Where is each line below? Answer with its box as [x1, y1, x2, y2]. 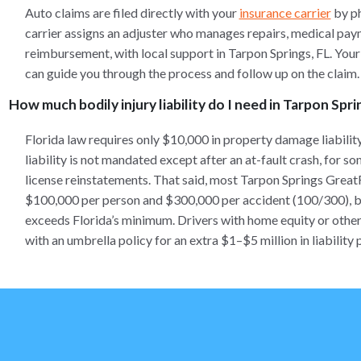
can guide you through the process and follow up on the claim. [24, 65, 359, 81]
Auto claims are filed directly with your [24, 5, 239, 20]
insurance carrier [239, 5, 331, 20]
